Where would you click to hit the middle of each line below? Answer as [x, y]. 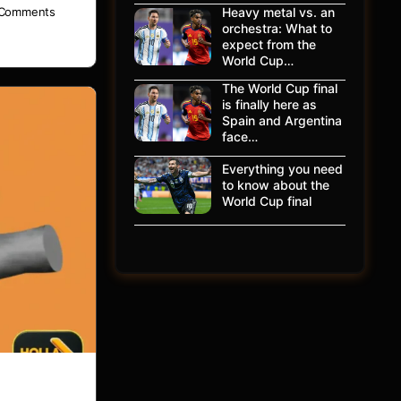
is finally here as [269, 104]
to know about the [276, 185]
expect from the [269, 44]
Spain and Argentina [282, 120]
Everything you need [282, 169]
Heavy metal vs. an [278, 12]
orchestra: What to [277, 28]
